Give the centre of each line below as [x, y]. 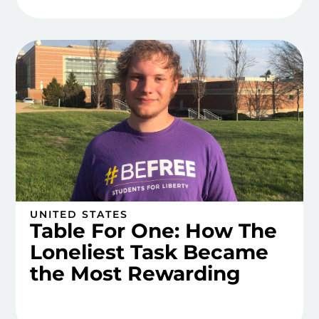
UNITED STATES [79, 214]
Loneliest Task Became [150, 252]
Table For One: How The [154, 230]
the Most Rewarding [136, 273]
